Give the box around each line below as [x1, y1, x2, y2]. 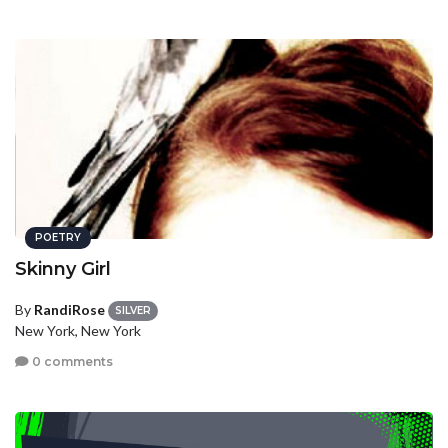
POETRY [35, 230, 81, 244]
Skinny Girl [15, 257, 111, 280]
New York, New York [15, 322, 141, 340]
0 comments [29, 354, 113, 370]
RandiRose [34, 300, 105, 318]
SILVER [115, 304, 151, 318]
